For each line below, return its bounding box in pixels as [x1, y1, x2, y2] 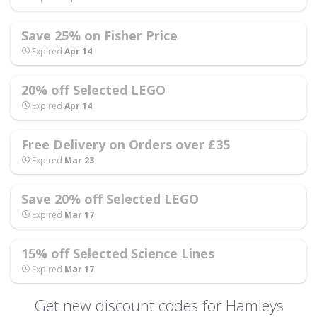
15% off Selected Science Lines [21, 245, 214, 262]
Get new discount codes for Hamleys [33, 294, 284, 316]
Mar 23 [64, 154, 94, 166]
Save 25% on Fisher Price [21, 27, 178, 44]
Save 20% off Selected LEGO [21, 190, 199, 207]
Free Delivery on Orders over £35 [21, 136, 230, 153]
